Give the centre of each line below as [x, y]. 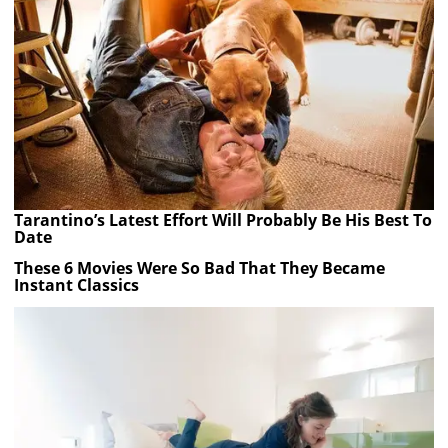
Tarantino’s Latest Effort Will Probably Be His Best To [223, 219]
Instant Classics [77, 285]
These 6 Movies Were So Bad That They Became [200, 268]
